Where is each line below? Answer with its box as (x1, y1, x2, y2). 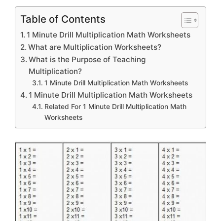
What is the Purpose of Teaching (29, 54, 146, 64)
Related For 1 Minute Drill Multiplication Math (44, 102, 186, 110)
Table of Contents (20, 12, 106, 25)
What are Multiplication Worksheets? (28, 42, 162, 52)
